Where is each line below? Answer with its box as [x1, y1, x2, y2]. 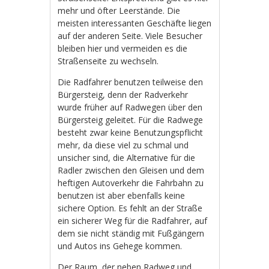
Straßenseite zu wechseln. [58, 55, 159, 67]
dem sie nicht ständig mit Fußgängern [58, 227, 205, 239]
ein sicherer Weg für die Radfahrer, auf [58, 214, 208, 226]
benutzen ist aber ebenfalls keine [58, 189, 186, 201]
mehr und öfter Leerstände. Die [58, 4, 181, 16]
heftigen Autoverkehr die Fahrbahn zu [58, 177, 204, 189]
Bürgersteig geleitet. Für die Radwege [58, 113, 204, 125]
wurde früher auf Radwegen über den [58, 101, 203, 113]
